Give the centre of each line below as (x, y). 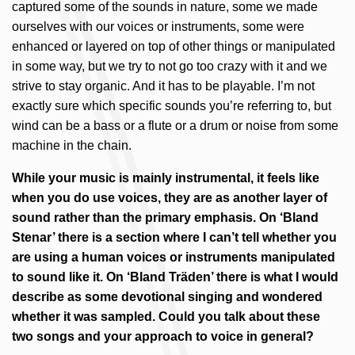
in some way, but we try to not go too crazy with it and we (170, 66)
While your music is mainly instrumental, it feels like (166, 178)
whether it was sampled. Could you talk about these (166, 317)
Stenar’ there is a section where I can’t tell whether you (174, 237)
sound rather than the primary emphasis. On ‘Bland (165, 218)
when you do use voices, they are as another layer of (170, 198)
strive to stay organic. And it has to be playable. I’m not (163, 86)
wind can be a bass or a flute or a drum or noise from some (175, 126)
